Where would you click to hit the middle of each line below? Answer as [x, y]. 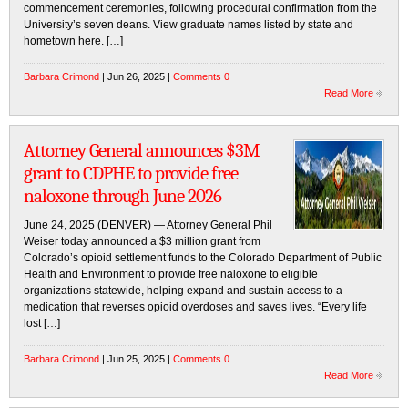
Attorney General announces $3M [142, 150]
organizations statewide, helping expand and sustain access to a [183, 291]
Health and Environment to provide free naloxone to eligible [171, 274]
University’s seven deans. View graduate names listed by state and [189, 25]
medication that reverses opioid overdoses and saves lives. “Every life [195, 307]
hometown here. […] [73, 41]
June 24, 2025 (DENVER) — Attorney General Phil [148, 225]
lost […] [42, 323]
